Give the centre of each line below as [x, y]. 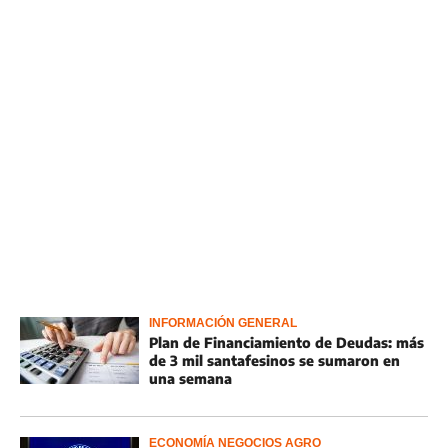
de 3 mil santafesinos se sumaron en [274, 360]
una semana [190, 378]
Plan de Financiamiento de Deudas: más [286, 342]
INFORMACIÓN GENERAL [223, 323]
